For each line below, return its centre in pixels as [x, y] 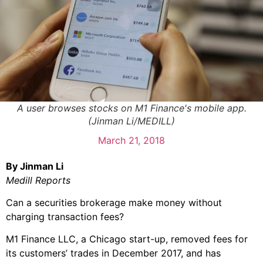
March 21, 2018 [131, 140]
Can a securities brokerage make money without [114, 203]
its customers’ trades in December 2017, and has [113, 253]
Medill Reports [38, 180]
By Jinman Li [35, 166]
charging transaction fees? [65, 217]
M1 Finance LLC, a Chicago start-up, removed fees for [127, 239]
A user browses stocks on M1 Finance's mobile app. [131, 108]
